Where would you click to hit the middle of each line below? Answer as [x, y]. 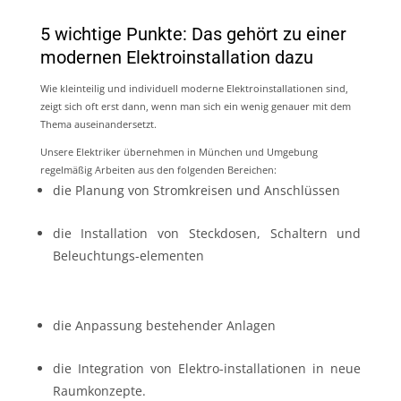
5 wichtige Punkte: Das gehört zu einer [193, 34]
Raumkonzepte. [99, 390]
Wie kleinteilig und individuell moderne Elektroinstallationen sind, [194, 88]
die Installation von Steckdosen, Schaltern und [207, 233]
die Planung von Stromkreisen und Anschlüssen [196, 190]
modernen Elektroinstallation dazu [176, 57]
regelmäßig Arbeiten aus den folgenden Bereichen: [158, 169]
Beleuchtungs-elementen [128, 255]
